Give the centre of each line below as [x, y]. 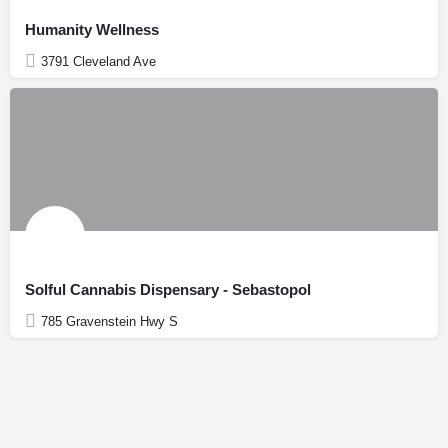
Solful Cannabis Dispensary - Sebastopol [168, 289]
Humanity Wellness [92, 29]
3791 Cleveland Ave [98, 61]
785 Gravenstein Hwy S [109, 321]
